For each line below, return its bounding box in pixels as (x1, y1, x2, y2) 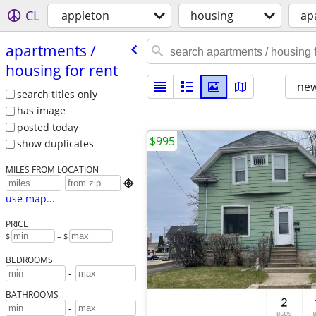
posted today (16, 120, 78, 134)
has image (16, 104, 66, 118)
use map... (5, 192, 55, 206)
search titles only (16, 87, 97, 101)
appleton (61, 8, 109, 23)
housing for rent (5, 60, 118, 80)
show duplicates (16, 137, 94, 151)
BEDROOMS (5, 254, 53, 266)
